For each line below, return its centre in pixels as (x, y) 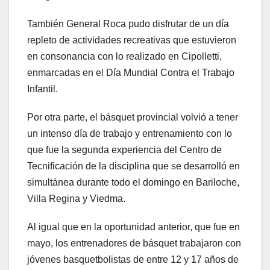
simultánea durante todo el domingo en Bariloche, (133, 182)
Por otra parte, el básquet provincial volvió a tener (133, 117)
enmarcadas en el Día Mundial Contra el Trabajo (131, 72)
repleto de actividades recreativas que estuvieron (132, 40)
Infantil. (42, 89)
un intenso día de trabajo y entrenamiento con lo (130, 133)
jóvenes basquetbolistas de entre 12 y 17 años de (133, 259)
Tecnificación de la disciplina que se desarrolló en (133, 166)
